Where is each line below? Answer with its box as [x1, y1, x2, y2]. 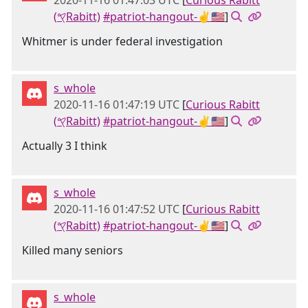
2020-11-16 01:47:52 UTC [54, 201, 179, 217]
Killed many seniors [22, 243, 123, 258]
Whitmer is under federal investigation [22, 34, 223, 49]
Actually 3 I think [22, 138, 107, 153]
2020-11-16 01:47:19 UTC [54, 97, 179, 112]
